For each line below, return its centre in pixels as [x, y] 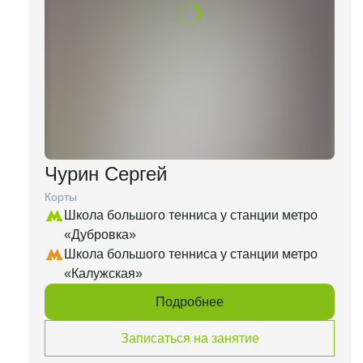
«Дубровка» [100, 235]
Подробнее [190, 301]
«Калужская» [103, 273]
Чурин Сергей [106, 174]
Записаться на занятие [190, 338]
